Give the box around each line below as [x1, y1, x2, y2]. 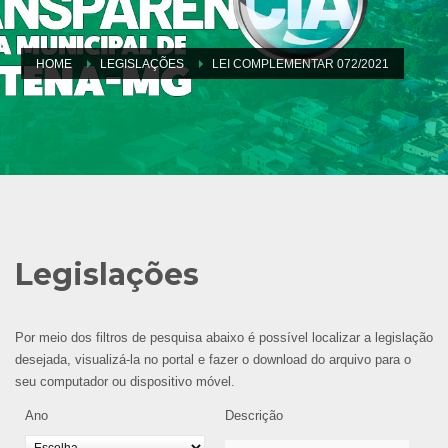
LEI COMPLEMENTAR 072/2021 [212, 56, 389, 71]
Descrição [225, 407, 283, 423]
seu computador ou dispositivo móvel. [15, 373, 235, 389]
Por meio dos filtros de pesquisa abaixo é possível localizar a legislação [15, 329, 433, 345]
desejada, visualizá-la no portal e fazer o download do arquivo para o [15, 351, 411, 367]
